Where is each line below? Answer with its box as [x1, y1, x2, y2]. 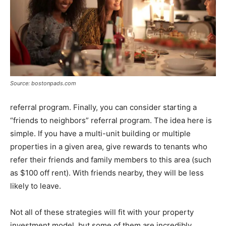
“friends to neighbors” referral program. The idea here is [10, 116, 212, 126]
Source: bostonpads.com [10, 80, 76, 87]
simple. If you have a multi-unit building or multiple [10, 129, 191, 139]
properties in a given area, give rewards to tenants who [10, 142, 207, 152]
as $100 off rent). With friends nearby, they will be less [10, 168, 204, 178]
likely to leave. [10, 181, 61, 191]
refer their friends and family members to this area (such [10, 155, 211, 165]
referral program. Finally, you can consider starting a [10, 102, 197, 112]
